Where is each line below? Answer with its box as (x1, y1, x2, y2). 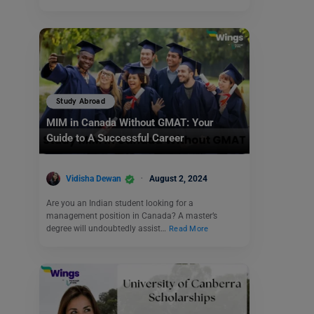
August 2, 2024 (149, 173, 207, 184)
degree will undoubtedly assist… (46, 224, 168, 234)
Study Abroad (56, 97, 106, 107)
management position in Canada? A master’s (46, 211, 217, 221)
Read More (169, 224, 209, 234)
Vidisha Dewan (66, 173, 121, 184)
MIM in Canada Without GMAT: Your (46, 116, 214, 130)
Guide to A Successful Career (46, 132, 184, 145)
